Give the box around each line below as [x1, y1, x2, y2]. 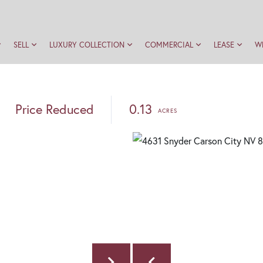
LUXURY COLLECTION [49, 40, 124, 50]
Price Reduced [15, 100, 94, 117]
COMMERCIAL [144, 40, 193, 50]
